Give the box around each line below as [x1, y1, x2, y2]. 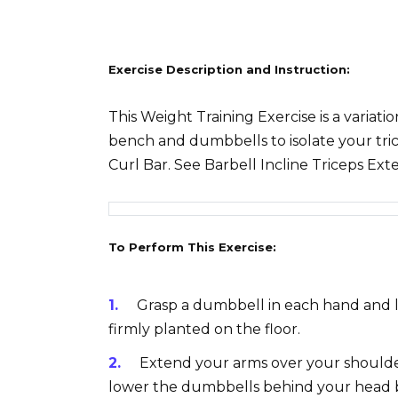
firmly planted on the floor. [108, 320, 300, 338]
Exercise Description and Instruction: [108, 62, 350, 77]
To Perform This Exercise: [108, 240, 276, 255]
